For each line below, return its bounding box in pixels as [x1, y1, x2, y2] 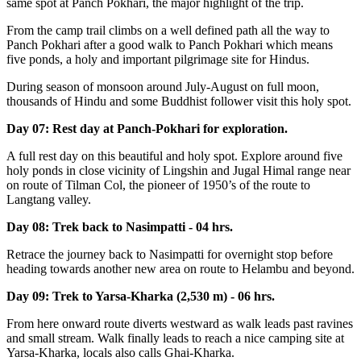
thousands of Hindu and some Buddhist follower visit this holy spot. [6, 94, 351, 109]
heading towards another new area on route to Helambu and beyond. [6, 262, 355, 276]
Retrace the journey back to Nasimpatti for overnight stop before [6, 247, 333, 262]
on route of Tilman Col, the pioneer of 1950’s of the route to [6, 178, 310, 193]
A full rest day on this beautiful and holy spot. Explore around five [6, 149, 342, 164]
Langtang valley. [6, 193, 91, 207]
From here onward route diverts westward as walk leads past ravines [6, 317, 353, 331]
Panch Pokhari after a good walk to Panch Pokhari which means [6, 38, 333, 52]
